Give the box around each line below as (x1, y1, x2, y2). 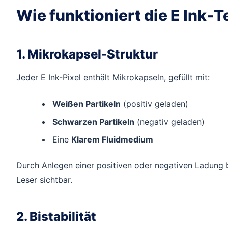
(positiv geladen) (120, 98, 188, 109)
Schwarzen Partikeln (52, 116, 134, 127)
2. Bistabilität (16, 209, 96, 224)
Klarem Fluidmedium (71, 134, 153, 145)
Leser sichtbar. (16, 175, 72, 185)
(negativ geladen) (134, 116, 205, 127)
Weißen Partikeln (52, 98, 121, 109)
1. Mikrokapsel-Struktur (16, 47, 158, 62)
